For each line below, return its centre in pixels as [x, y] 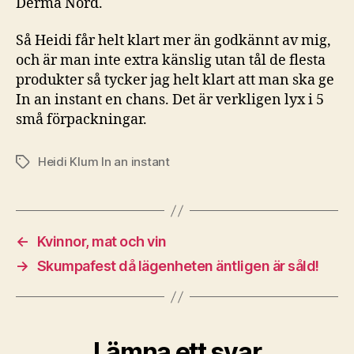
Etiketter [39, 162]
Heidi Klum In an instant [104, 162]
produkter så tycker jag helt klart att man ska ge [175, 80]
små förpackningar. [81, 120]
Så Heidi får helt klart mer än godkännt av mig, [173, 41]
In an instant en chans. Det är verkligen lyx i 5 [170, 100]
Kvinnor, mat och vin [102, 241]
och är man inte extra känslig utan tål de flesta [171, 60]
